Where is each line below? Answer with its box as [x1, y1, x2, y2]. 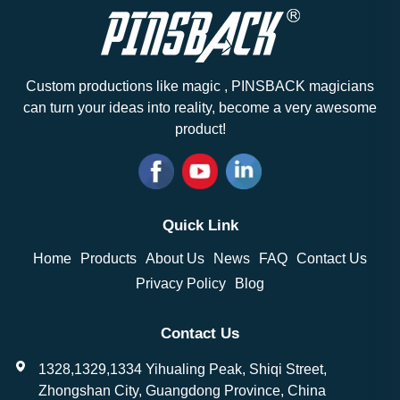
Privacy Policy [136, 275, 226, 291]
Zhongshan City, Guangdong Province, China [38, 382, 326, 398]
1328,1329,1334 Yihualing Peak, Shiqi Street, [38, 361, 327, 377]
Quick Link [162, 216, 238, 234]
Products [80, 250, 137, 266]
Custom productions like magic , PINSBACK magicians [26, 78, 374, 94]
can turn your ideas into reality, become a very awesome [23, 99, 377, 115]
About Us [146, 250, 204, 266]
